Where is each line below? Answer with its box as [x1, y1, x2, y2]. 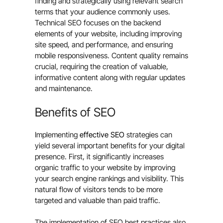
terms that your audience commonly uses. [35, 7, 170, 17]
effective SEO [80, 129, 124, 139]
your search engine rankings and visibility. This [35, 173, 184, 183]
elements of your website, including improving [35, 29, 182, 39]
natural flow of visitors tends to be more [35, 184, 163, 194]
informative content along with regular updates [35, 73, 185, 83]
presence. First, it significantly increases [35, 151, 164, 161]
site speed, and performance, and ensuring [35, 40, 173, 50]
